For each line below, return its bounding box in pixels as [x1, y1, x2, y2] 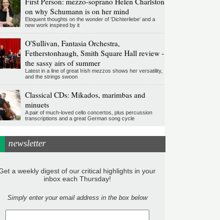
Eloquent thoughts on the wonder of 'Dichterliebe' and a [25, 16, 155, 23]
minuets [25, 100, 49, 110]
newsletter [8, 138, 46, 149]
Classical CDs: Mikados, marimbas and [25, 90, 145, 100]
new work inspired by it [25, 22, 80, 28]
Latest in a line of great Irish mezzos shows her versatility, [25, 68, 163, 74]
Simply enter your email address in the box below [7, 193, 147, 201]
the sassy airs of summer [25, 58, 100, 68]
